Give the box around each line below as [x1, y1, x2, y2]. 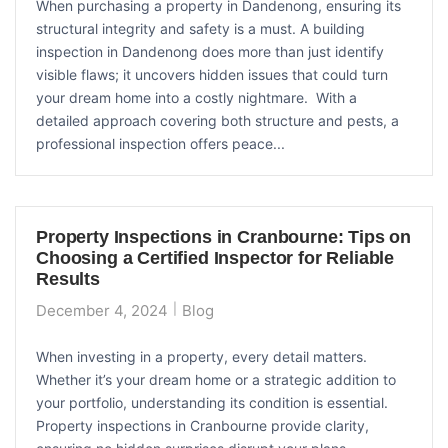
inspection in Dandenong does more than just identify [36, 42, 384, 60]
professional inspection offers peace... [36, 134, 285, 152]
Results [36, 268, 100, 289]
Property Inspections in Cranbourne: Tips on [36, 226, 412, 247]
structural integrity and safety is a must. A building [36, 19, 365, 37]
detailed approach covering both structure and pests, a [36, 111, 399, 129]
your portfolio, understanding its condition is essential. [36, 393, 388, 411]
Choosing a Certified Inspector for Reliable [36, 247, 395, 268]
